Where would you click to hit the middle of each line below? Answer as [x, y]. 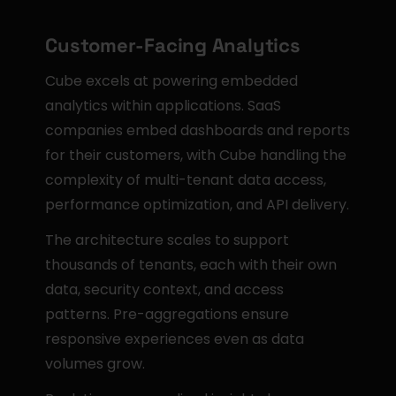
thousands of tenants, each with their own [191, 265]
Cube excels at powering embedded [172, 81]
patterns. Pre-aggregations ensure [168, 314]
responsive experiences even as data [175, 339]
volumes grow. [95, 364]
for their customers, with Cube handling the [196, 155]
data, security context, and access [165, 289]
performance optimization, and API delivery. [198, 205]
